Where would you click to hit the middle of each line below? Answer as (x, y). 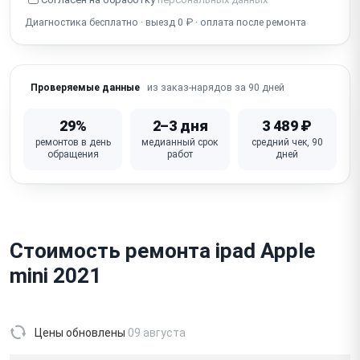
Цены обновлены (81, 332)
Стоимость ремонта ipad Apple (162, 250)
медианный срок (180, 142)
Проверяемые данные (85, 87)
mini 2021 (55, 275)
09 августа (157, 332)
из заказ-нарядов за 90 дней (216, 87)
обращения (73, 154)
